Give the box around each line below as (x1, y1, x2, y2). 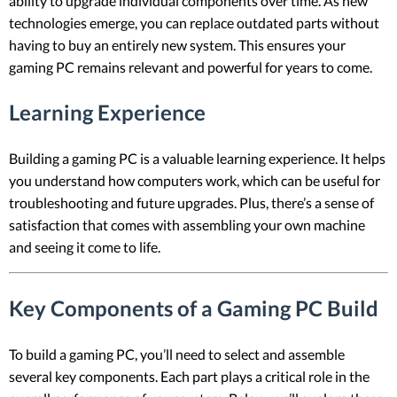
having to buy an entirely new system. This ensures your (9, 36, 346, 54)
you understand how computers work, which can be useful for (9, 171, 380, 189)
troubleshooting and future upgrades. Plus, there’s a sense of (9, 193, 374, 211)
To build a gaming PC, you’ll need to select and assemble (9, 345, 345, 362)
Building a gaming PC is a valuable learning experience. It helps (9, 149, 385, 167)
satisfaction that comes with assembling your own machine (9, 215, 365, 233)
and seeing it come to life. (9, 237, 160, 255)
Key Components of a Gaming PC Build (9, 294, 378, 321)
